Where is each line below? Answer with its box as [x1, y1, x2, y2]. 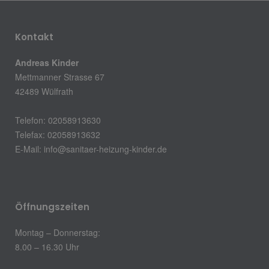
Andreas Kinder [15, 56, 79, 68]
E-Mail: [15, 142, 44, 155]
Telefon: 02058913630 [15, 113, 101, 126]
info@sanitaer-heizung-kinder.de [44, 142, 167, 155]
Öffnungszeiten [15, 200, 89, 213]
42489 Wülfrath [15, 85, 73, 97]
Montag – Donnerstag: [15, 226, 100, 238]
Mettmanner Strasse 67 [15, 70, 104, 83]
